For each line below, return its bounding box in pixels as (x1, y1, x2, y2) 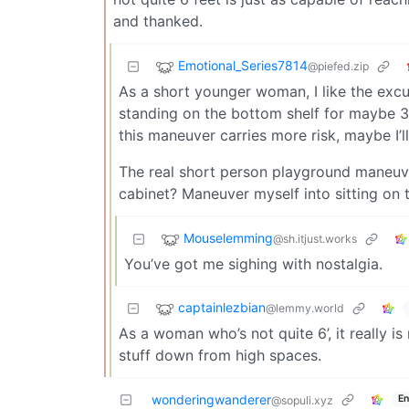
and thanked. (113, 11, 203, 30)
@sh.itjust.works (273, 231, 357, 246)
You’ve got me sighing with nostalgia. (124, 254, 383, 273)
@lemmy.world (266, 300, 344, 315)
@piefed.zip (308, 58, 369, 73)
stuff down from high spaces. (119, 345, 321, 364)
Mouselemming (184, 229, 273, 246)
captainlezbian (178, 299, 266, 315)
